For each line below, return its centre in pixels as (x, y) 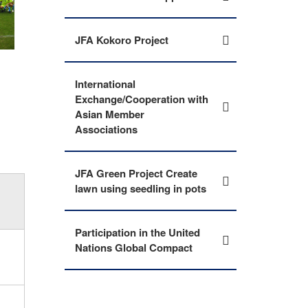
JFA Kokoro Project (122, 40)
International (105, 84)
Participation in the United (137, 232)
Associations (106, 129)
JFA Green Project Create (136, 173)
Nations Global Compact (134, 247)
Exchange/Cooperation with (142, 99)
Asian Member (110, 114)
